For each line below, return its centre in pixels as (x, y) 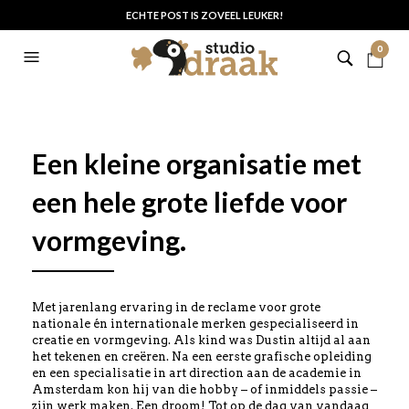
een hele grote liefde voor (189, 202)
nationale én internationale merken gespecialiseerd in (195, 324)
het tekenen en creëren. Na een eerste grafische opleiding (202, 357)
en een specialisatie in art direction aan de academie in (197, 373)
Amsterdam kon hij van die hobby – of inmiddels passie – (204, 389)
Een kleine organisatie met (197, 163)
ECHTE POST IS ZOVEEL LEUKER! (204, 15)
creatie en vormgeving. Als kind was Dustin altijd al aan (201, 340)
